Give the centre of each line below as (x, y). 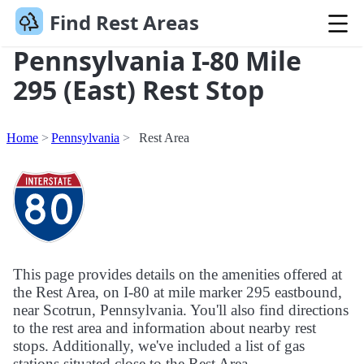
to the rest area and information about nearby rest (165, 328)
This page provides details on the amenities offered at (178, 275)
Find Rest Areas (124, 23)
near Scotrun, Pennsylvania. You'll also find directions (181, 310)
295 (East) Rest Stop (139, 90)
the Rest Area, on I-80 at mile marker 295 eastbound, (178, 292)
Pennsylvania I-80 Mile (157, 61)
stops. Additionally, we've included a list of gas (159, 346)
